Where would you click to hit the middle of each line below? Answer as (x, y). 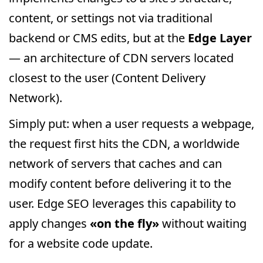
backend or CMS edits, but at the (98, 38)
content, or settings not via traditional (111, 18)
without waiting (203, 223)
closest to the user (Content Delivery (107, 78)
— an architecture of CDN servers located (121, 58)
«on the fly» (124, 223)
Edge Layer (220, 38)
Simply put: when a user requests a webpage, (131, 124)
